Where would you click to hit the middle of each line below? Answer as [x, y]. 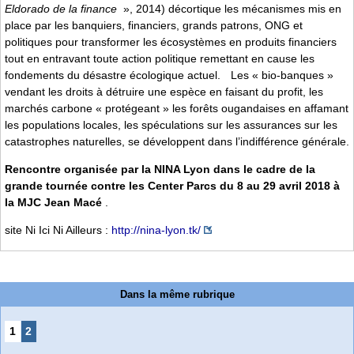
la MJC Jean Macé [55, 202]
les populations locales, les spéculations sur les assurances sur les [171, 124]
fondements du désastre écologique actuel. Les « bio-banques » [169, 75]
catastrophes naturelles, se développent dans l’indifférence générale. [177, 141]
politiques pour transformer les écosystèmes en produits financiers [171, 41]
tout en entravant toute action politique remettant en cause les [160, 58]
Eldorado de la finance [62, 8]
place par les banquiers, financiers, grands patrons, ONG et [154, 25]
